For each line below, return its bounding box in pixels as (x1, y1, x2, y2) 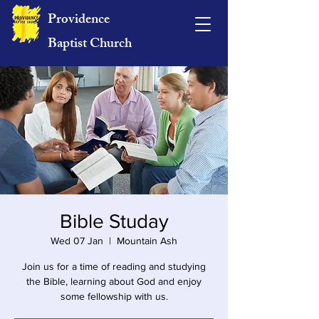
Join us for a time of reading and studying (22, 261, 206, 272)
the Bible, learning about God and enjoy (26, 276, 202, 287)
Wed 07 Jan (51, 235, 103, 246)
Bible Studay (59, 210, 169, 232)
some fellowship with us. (60, 291, 168, 302)
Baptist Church (48, 33, 132, 57)
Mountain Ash (117, 235, 177, 246)
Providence (48, 9, 110, 33)
